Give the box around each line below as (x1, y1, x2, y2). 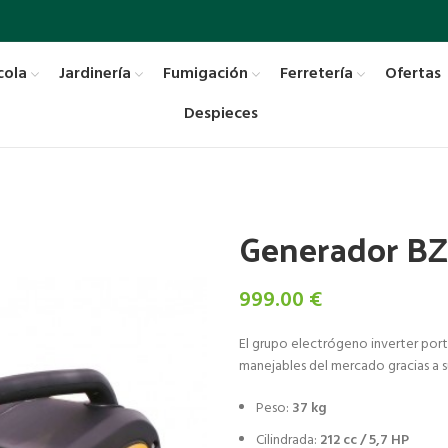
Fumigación (162, 61, 248, 87)
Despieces (184, 101, 258, 127)
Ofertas (384, 61, 441, 87)
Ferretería (279, 61, 353, 87)
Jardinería (58, 61, 131, 87)
